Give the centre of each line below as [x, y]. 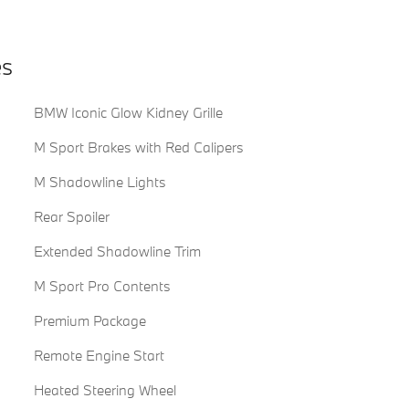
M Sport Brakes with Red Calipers [138, 147]
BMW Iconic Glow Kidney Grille [128, 113]
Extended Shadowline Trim [117, 252]
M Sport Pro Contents [102, 286]
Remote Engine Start [99, 356]
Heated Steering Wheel [105, 390]
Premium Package [89, 321]
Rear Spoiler [71, 217]
